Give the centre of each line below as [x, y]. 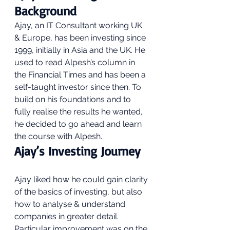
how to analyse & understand [71, 204]
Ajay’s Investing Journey [79, 151]
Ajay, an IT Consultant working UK [79, 25]
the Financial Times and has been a [81, 75]
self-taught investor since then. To [79, 87]
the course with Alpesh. [60, 136]
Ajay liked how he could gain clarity [82, 179]
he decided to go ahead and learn [79, 124]
